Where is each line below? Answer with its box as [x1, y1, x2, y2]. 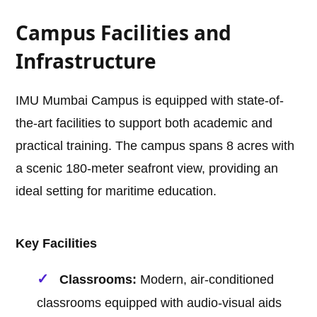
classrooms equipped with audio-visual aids [37, 296, 282, 311]
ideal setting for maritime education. [16, 184, 217, 199]
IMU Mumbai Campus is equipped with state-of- [16, 93, 284, 108]
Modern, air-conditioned [137, 272, 275, 287]
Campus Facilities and [16, 19, 232, 47]
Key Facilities [16, 236, 98, 251]
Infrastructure [16, 47, 157, 75]
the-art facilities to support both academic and [16, 116, 273, 131]
